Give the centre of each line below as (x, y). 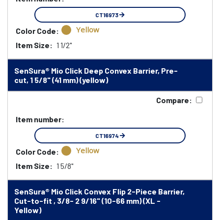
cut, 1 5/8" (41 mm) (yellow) (61, 80)
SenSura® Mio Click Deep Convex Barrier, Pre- (96, 70)
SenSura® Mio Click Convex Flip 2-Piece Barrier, (99, 191)
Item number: (40, 119)
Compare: (174, 100)
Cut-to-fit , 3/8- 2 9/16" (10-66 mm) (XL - (87, 201)
